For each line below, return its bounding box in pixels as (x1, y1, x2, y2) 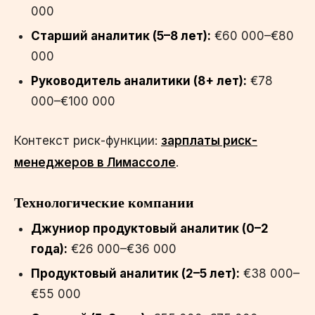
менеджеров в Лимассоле (14, 155, 176, 169)
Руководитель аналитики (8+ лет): (31, 73, 247, 88)
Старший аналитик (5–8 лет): (31, 28, 211, 43)
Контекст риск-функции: (14, 133, 161, 148)
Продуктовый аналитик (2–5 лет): (31, 266, 240, 281)
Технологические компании (14, 193, 194, 211)
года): (31, 241, 67, 256)
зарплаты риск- (161, 133, 257, 148)
